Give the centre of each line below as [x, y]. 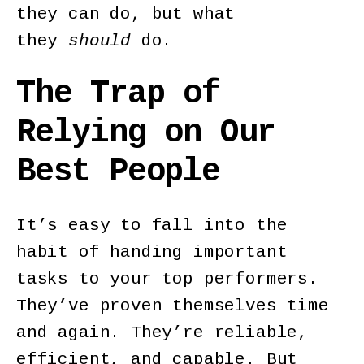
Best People [118, 172]
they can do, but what [126, 14]
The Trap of [118, 94]
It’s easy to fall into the [152, 226]
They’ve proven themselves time [173, 306]
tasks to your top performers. [167, 279]
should [100, 41]
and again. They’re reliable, [162, 333]
